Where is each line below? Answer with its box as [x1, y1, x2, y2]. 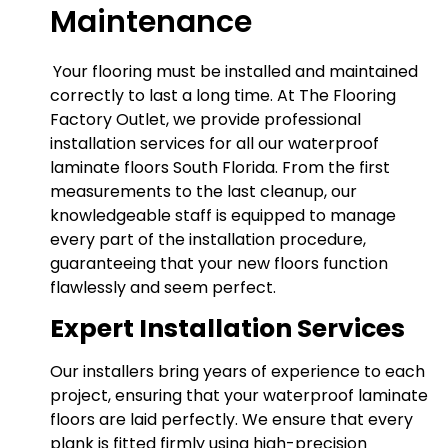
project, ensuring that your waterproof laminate [50, 384, 428, 408]
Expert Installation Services [50, 311, 405, 347]
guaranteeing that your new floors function [50, 251, 388, 275]
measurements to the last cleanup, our [50, 179, 357, 203]
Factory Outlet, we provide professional [50, 107, 361, 131]
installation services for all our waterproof [50, 131, 379, 155]
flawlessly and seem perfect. [50, 275, 276, 299]
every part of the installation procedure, [50, 227, 366, 251]
